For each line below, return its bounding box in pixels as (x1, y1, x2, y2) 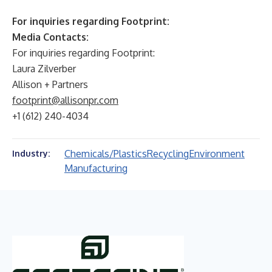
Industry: (12, 148, 50, 158)
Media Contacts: (12, 31, 89, 43)
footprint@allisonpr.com (12, 94, 118, 106)
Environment (189, 148, 245, 160)
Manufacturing (64, 162, 127, 174)
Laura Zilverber (12, 63, 76, 75)
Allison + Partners (12, 78, 88, 90)
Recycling (147, 148, 189, 160)
